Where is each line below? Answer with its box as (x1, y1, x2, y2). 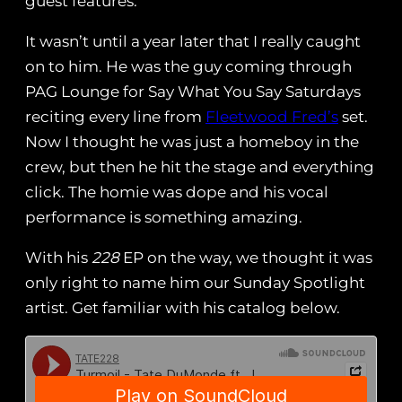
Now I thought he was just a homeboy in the (25, 133, 359, 152)
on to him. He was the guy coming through (25, 57, 352, 76)
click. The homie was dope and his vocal (25, 183, 328, 202)
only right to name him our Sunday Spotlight (25, 274, 365, 293)
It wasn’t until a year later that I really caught (25, 32, 361, 51)
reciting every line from (25, 108, 205, 127)
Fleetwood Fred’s (205, 108, 338, 127)
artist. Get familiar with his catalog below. (25, 299, 340, 318)
